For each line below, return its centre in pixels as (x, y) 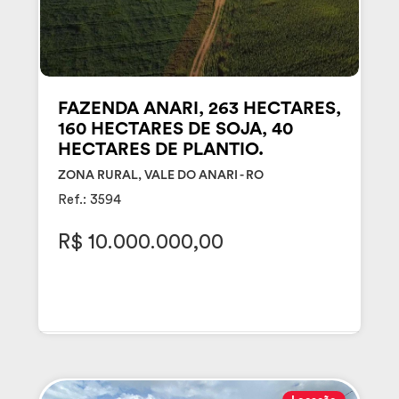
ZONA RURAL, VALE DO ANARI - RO (160, 176)
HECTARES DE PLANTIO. (160, 150)
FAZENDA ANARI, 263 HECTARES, (199, 109)
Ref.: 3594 (89, 200)
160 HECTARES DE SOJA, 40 (175, 130)
